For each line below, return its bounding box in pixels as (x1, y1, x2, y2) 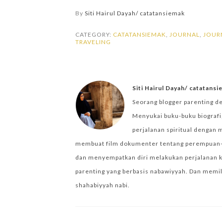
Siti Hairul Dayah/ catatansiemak (85, 9, 185, 17)
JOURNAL (169, 31, 200, 38)
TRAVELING (75, 38, 111, 46)
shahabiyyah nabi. (75, 181, 130, 189)
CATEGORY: (75, 31, 113, 38)
